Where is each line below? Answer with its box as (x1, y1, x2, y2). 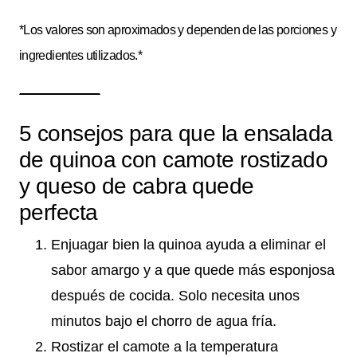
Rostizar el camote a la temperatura (51, 339, 278, 355)
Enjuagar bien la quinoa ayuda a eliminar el (51, 237, 326, 253)
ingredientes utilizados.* (19, 49, 142, 63)
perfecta (19, 200, 98, 226)
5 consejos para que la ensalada (19, 121, 333, 147)
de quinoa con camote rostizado (19, 147, 328, 173)
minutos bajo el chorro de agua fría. (51, 313, 277, 330)
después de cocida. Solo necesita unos (51, 288, 300, 304)
